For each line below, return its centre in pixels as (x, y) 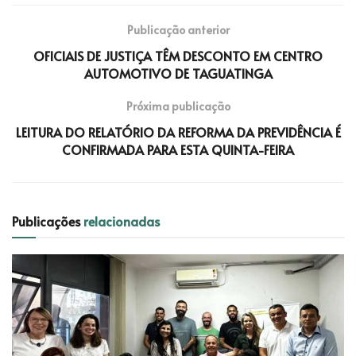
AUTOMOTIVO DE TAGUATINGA (178, 73)
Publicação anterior (178, 29)
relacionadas (122, 221)
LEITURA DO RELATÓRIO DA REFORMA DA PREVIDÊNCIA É (178, 132)
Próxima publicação (178, 106)
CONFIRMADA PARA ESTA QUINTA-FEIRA (178, 149)
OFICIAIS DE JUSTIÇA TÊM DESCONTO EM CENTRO (178, 55)
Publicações (48, 221)
